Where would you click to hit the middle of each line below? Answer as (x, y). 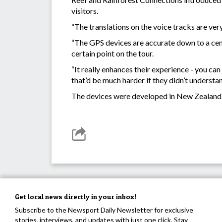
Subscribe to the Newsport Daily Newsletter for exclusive (104, 210)
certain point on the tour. (112, 54)
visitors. (85, 11)
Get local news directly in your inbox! (76, 197)
